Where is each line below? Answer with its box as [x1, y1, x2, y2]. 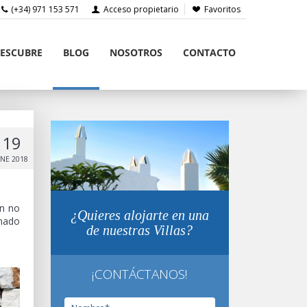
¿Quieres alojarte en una [70, 208, 209, 223]
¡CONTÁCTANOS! [91, 265, 188, 284]
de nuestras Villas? [86, 223, 193, 238]
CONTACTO [182, 46, 236, 59]
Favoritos [204, 3, 241, 15]
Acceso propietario [101, 3, 179, 15]
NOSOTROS [109, 46, 162, 59]
